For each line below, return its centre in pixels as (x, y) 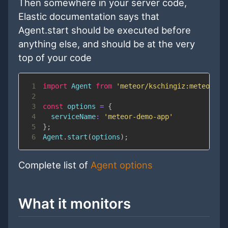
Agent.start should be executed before (105, 30)
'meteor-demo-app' (138, 116)
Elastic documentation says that (89, 16)
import (55, 86)
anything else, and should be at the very (107, 44)
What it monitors (75, 203)
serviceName (73, 116)
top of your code (55, 57)
